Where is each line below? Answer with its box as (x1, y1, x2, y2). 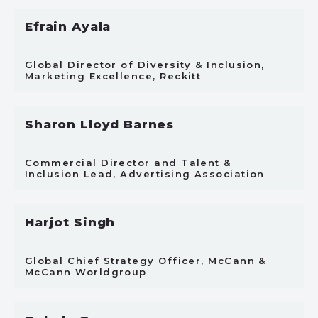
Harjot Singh (25, 215, 116, 229)
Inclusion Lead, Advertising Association (25, 168, 265, 180)
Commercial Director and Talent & (25, 157, 231, 168)
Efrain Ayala (25, 19, 111, 33)
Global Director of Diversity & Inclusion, (25, 59, 265, 70)
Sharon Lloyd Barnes (25, 117, 175, 131)
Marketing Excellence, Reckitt (25, 70, 202, 82)
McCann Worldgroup (25, 266, 147, 278)
